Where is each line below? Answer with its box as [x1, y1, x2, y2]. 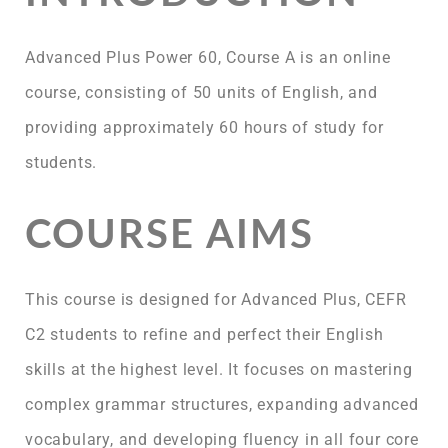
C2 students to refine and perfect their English [25, 324, 384, 344]
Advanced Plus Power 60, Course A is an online [25, 47, 391, 67]
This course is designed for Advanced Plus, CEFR [25, 289, 407, 309]
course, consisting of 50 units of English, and [25, 82, 378, 102]
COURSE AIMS [25, 215, 314, 256]
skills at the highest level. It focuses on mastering [25, 359, 413, 379]
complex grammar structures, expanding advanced [25, 394, 419, 414]
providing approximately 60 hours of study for [25, 117, 384, 137]
